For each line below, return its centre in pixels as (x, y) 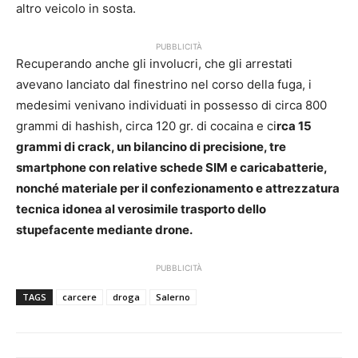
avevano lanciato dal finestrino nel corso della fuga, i (164, 85)
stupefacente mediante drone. (104, 230)
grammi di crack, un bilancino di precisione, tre (151, 147)
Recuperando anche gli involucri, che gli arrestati (154, 64)
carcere (80, 297)
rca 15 (294, 126)
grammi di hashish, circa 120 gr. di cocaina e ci (146, 126)
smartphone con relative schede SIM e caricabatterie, (171, 168)
